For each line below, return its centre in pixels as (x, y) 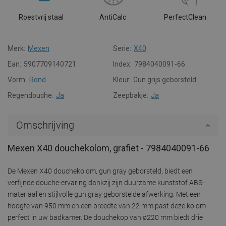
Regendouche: (31, 95)
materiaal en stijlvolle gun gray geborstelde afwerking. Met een (104, 194)
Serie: (122, 48)
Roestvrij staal (41, 17)
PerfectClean (185, 17)
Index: (122, 64)
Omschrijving (45, 125)
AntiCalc (113, 17)
